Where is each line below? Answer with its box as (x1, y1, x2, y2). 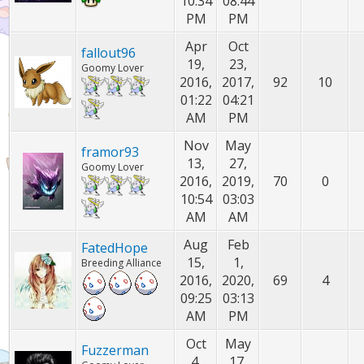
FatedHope (81, 239, 149, 257)
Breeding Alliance (81, 256, 162, 270)
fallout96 (81, 44, 136, 62)
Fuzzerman (81, 341, 149, 359)
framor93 (81, 143, 140, 161)
